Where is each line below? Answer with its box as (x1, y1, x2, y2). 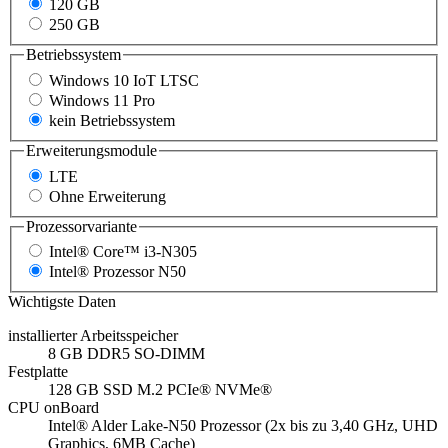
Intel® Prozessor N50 (49, 263, 186, 281)
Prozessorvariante (26, 217, 137, 235)
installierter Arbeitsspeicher (8, 327, 178, 345)
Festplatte (8, 363, 68, 381)
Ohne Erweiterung (49, 187, 166, 205)
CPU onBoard (8, 399, 99, 417)
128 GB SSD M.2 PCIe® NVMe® (48, 381, 272, 399)
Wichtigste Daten (8, 293, 116, 311)
